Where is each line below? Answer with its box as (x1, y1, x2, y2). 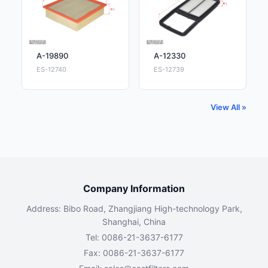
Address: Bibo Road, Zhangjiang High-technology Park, (26, 203, 242, 214)
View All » (211, 102, 246, 112)
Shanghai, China (102, 217, 166, 227)
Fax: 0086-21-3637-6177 (84, 248, 184, 258)
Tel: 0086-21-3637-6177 (85, 232, 183, 242)
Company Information (83, 182, 185, 194)
